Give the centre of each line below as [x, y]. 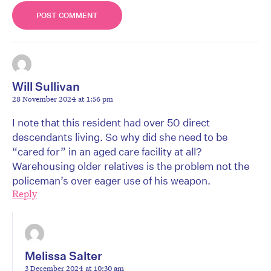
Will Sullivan [46, 87]
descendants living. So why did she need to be [120, 137]
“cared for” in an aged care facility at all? [107, 152]
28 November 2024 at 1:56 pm [63, 99]
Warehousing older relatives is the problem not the [131, 166]
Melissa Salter [64, 256]
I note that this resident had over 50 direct [111, 123]
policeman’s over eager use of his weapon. [111, 181]
